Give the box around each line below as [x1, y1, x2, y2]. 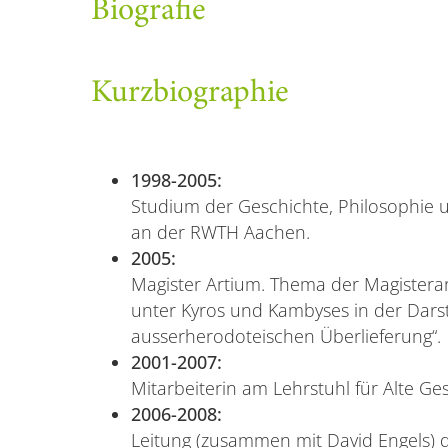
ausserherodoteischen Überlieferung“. [130, 324, 441, 349]
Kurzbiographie [90, 77, 288, 110]
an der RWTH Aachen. [130, 220, 310, 245]
